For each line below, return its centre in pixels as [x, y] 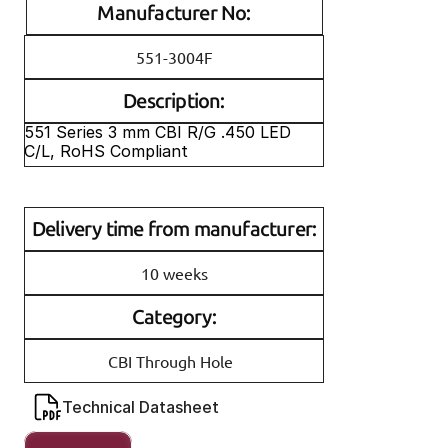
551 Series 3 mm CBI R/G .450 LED [157, 132]
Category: [174, 317]
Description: [174, 101]
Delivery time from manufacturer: [174, 229]
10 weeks [174, 272]
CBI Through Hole [170, 360]
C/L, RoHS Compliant [106, 151]
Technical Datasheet [140, 407]
